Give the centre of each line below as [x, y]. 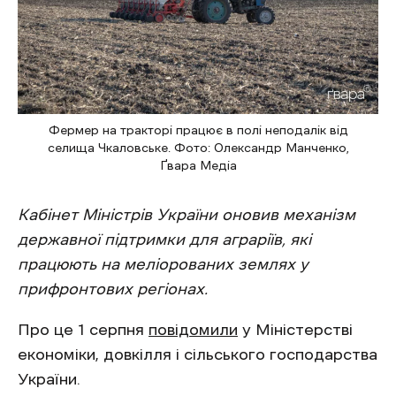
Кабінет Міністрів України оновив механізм [187, 215]
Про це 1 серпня [83, 330]
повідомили [193, 330]
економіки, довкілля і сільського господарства [198, 354]
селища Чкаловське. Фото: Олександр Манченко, [198, 148]
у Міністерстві [295, 330]
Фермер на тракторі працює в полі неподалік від [198, 130]
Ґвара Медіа [198, 165]
